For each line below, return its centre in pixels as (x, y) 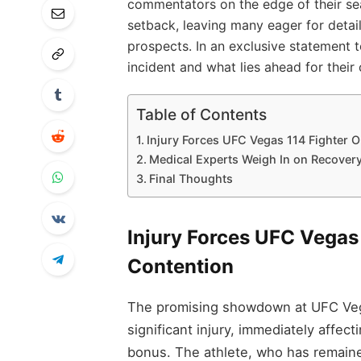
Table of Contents (201, 114)
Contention (180, 267)
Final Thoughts (191, 178)
